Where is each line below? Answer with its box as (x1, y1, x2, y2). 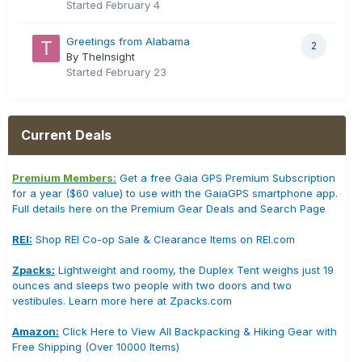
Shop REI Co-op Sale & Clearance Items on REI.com (32, 232, 295, 246)
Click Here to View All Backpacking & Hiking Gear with (59, 324, 337, 338)
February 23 (106, 65, 166, 78)
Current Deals (21, 126, 112, 143)
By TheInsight (66, 49, 135, 63)
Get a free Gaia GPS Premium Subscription (116, 170, 335, 184)
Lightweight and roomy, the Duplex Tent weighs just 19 (55, 263, 334, 276)
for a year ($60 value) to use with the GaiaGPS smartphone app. (12, 186, 338, 200)
